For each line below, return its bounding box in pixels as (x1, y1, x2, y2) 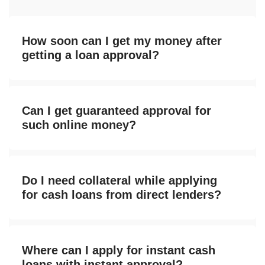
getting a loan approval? (22, 49, 159, 62)
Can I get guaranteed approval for (22, 104, 211, 118)
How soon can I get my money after (22, 34, 222, 48)
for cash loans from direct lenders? (22, 188, 221, 202)
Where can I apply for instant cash (22, 244, 215, 257)
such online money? (22, 118, 136, 132)
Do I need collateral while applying (22, 174, 217, 188)
